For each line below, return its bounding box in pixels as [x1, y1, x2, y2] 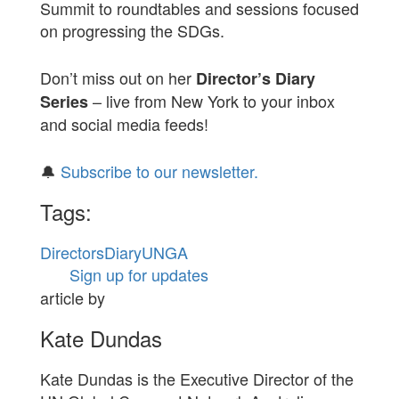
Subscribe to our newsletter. [60, 159, 258, 183]
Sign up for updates [69, 263, 208, 286]
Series [39, 90, 88, 113]
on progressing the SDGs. [39, 19, 224, 42]
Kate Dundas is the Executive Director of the [39, 367, 354, 391]
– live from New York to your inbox [87, 89, 335, 112]
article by [39, 286, 105, 310]
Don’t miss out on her [39, 66, 196, 89]
